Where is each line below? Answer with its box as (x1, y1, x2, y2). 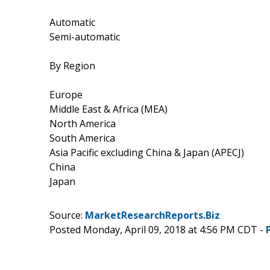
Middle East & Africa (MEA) (49, 102, 168, 116)
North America (49, 116, 116, 130)
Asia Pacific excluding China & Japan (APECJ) (49, 145, 244, 159)
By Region (49, 58, 95, 72)
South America (49, 131, 115, 145)
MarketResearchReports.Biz (85, 208, 220, 222)
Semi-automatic (49, 30, 120, 43)
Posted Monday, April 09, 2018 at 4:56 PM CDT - (49, 222, 266, 236)
